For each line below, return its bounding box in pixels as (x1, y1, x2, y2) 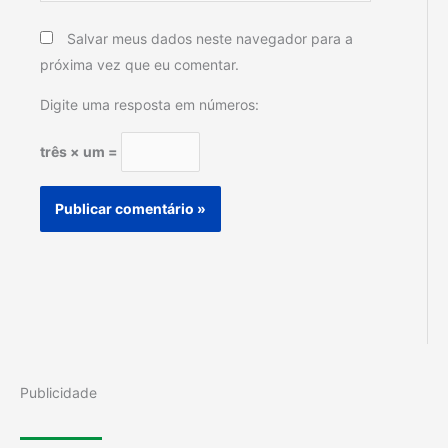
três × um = (40, 143, 121, 161)
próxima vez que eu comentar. (40, 55, 239, 73)
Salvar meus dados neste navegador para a (67, 29, 353, 47)
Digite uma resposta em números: (40, 95, 259, 113)
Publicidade (20, 383, 97, 401)
